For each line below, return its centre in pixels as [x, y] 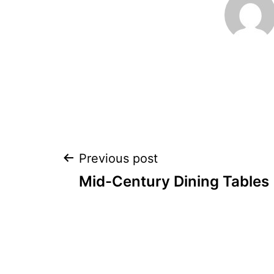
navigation [132, 204]
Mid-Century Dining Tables [174, 181]
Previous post [118, 158]
